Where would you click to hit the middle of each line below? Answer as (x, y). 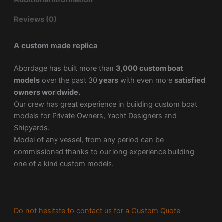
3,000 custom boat (149, 69)
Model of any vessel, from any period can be (88, 140)
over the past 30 (68, 81)
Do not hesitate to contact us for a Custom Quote (97, 210)
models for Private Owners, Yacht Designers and (95, 116)
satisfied (190, 81)
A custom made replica (55, 45)
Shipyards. (31, 128)
